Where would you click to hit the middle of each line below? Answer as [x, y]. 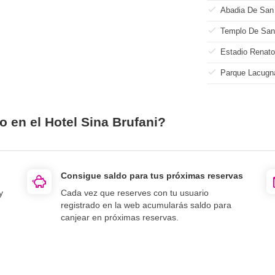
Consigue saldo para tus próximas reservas [152, 175]
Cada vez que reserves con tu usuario [135, 192]
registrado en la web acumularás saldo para [146, 205]
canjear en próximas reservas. [120, 217]
